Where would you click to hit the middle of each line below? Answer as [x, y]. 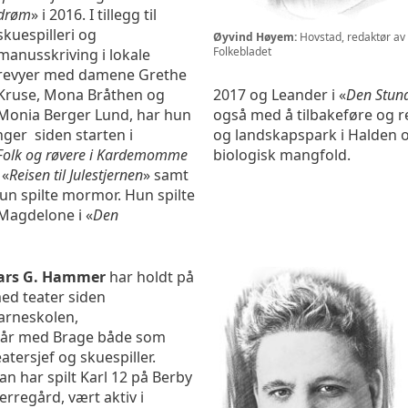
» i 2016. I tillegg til [94, 15]
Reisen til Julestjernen [76, 175]
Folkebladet [242, 51]
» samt [166, 175]
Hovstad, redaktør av [351, 36]
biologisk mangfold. [282, 155]
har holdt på [152, 277]
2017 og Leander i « [280, 95]
